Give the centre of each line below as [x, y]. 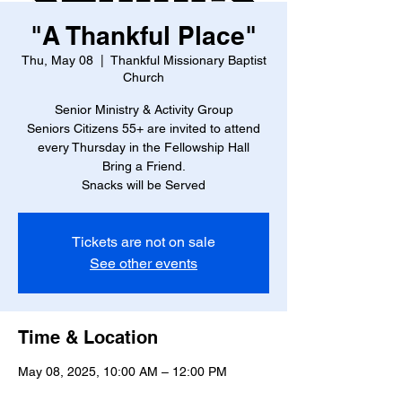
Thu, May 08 [57, 60]
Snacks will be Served [144, 185]
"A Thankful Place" [144, 35]
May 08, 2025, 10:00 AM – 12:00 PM [122, 371]
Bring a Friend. [144, 166]
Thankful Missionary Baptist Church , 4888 [138, 389]
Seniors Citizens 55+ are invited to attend [144, 128]
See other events [144, 263]
